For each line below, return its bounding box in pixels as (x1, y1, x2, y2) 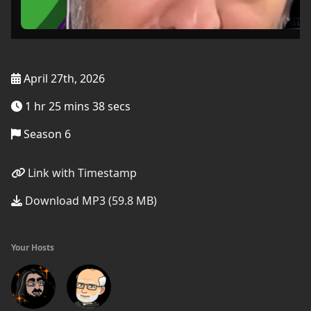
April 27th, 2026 (21, 71, 105, 86)
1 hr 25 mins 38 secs (22, 99, 131, 114)
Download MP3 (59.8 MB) (22, 193, 157, 208)
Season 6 (21, 126, 71, 142)
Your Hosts (11, 242, 54, 253)
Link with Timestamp (25, 165, 137, 180)
